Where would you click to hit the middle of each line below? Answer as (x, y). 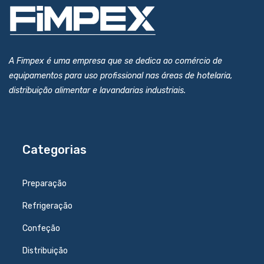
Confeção (41, 229)
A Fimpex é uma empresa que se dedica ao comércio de (115, 61)
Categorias (54, 150)
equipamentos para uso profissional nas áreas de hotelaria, (121, 76)
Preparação (44, 184)
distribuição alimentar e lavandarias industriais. (97, 91)
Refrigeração (47, 206)
